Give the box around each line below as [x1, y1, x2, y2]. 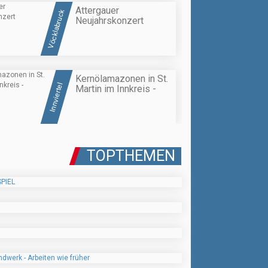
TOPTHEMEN [87, 147, 175, 165]
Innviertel [48, 81, 65, 113]
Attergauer [75, 4, 119, 16]
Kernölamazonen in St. [75, 73, 168, 85]
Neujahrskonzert [75, 14, 144, 26]
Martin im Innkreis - [75, 83, 156, 95]
